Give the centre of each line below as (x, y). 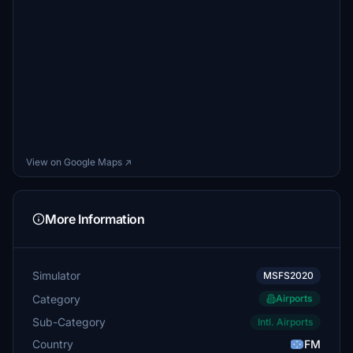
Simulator (56, 275)
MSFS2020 (288, 275)
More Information (95, 219)
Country (53, 344)
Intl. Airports (285, 322)
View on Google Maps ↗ (79, 162)
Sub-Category (69, 321)
